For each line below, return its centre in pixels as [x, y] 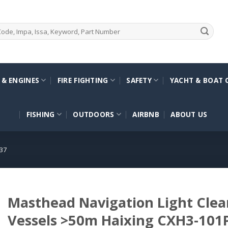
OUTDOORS [94, 114]
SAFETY [139, 80]
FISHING [40, 114]
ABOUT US [189, 114]
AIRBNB [146, 114]
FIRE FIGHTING [83, 80]
